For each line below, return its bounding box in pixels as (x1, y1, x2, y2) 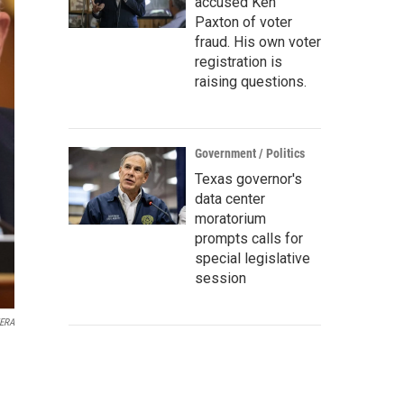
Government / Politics (195, 146, 305, 161)
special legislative (195, 250, 310, 267)
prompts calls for (195, 230, 303, 247)
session (195, 270, 246, 287)
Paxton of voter (195, 14, 292, 31)
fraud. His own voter (195, 33, 321, 50)
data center (195, 190, 265, 207)
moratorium (195, 210, 266, 227)
